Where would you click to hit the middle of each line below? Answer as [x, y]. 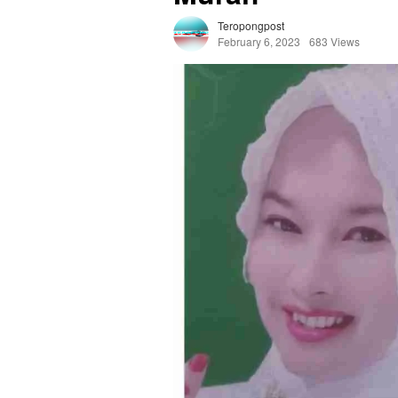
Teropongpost [251, 26]
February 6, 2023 [259, 42]
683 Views [334, 42]
